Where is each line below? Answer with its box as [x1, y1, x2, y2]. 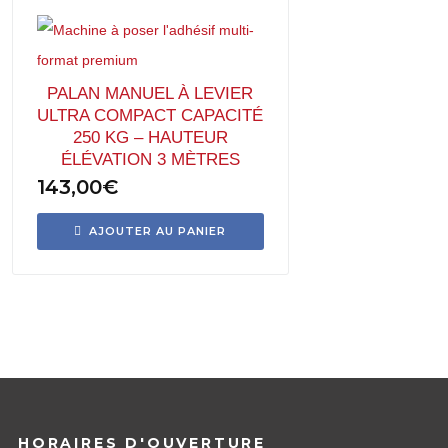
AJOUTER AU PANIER [89, 224, 227, 238]
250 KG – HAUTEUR [72, 128, 228, 147]
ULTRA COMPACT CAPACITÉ [37, 106, 264, 125]
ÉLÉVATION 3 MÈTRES [60, 150, 240, 169]
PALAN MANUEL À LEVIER [47, 84, 254, 103]
